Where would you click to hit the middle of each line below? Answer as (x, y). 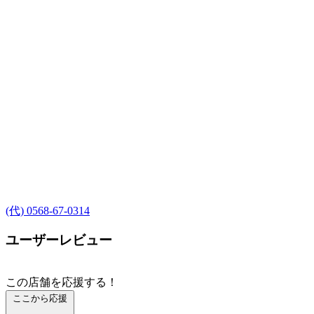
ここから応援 (40, 298)
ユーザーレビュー (59, 240)
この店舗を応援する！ (62, 282)
